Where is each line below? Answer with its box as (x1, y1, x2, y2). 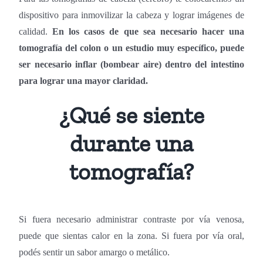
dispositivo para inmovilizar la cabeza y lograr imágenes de (19, 9, 244, 20)
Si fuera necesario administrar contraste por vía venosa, (19, 214, 244, 224)
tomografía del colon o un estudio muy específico (19, 42, 215, 53)
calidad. (19, 26, 53, 36)
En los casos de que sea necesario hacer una (52, 26, 244, 36)
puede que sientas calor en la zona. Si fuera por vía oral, (19, 230, 244, 241)
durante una (70, 129, 193, 157)
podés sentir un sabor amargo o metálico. (19, 247, 170, 257)
